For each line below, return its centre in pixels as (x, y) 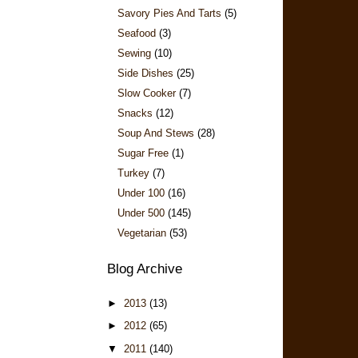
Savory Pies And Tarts (169, 13)
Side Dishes (145, 73)
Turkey (133, 173)
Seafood (136, 33)
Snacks (135, 113)
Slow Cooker (146, 93)
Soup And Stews (155, 133)
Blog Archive (144, 268)
